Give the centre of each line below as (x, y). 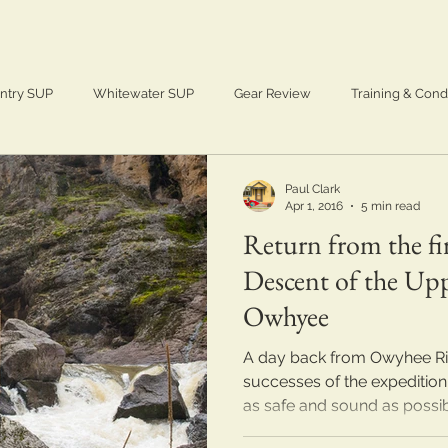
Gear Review (272, 93)
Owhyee (286, 316)
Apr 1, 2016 (314, 205)
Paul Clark (312, 189)
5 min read (390, 205)
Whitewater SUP (143, 93)
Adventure (66, 173)
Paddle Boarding (256, 173)
